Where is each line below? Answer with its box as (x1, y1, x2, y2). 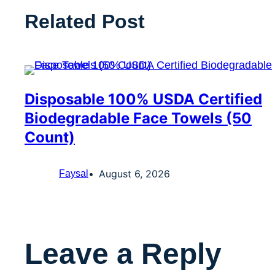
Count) (25, 128, 75, 147)
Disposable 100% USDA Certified (25, 90, 262, 109)
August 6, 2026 (99, 168, 170, 180)
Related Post (25, 10, 145, 33)
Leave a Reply (25, 238, 222, 271)
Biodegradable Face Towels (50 (25, 109, 252, 128)
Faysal (59, 168, 88, 179)
